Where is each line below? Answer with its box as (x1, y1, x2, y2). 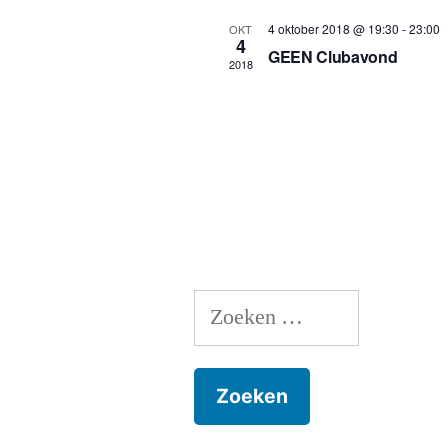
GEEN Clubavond (267, 44, 398, 68)
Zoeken (193, 293, 260, 322)
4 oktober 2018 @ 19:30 (267, 19, 399, 37)
